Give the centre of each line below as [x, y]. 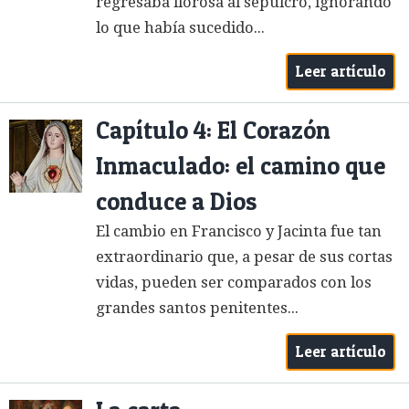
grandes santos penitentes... [197, 308]
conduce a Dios [176, 201]
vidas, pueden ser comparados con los [234, 282]
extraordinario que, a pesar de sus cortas [244, 257]
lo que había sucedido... [180, 27]
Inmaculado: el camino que [241, 165]
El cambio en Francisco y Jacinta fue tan [239, 231]
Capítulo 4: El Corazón [213, 130]
